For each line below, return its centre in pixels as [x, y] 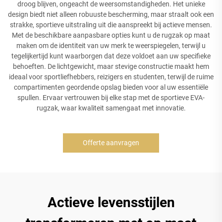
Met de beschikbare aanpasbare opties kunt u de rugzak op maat [111, 35]
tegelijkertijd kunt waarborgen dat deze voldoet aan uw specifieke [111, 56]
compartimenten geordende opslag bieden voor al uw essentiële [111, 87]
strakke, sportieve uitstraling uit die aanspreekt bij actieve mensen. [111, 25]
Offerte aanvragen [111, 142]
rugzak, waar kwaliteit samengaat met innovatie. [111, 108]
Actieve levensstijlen [111, 202]
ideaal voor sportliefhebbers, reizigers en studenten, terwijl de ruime [111, 77]
